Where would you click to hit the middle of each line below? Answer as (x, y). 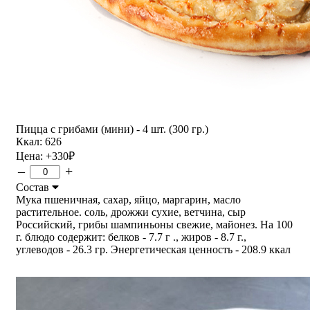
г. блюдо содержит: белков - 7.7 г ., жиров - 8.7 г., (131, 237)
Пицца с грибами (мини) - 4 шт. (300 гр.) (112, 129)
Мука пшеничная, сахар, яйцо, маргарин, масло (128, 199)
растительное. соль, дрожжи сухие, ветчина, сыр (131, 212)
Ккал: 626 (39, 141)
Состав (34, 187)
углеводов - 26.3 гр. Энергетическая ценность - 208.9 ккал (153, 249)
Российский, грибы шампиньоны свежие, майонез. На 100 (154, 224)
